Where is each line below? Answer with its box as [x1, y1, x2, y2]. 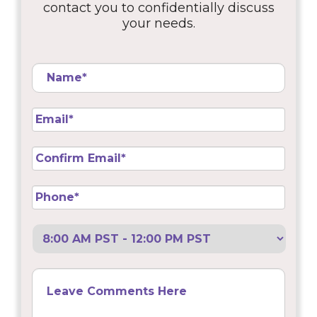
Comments [32, 280, 91, 294]
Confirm [32, 146, 75, 159]
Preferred [32, 224, 85, 237]
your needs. [122, 15, 195, 31]
